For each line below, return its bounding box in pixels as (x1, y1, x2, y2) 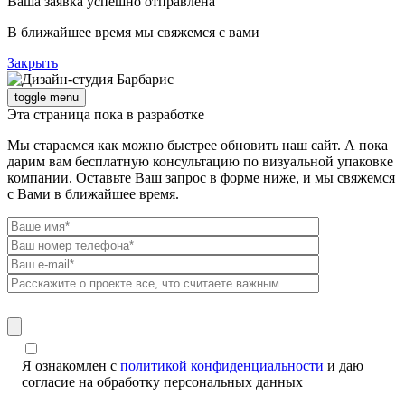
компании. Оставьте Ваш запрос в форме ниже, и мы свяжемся (7, 169, 395, 185)
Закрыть (7, 54, 58, 71)
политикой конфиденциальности (120, 357, 324, 373)
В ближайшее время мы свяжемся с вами (7, 24, 259, 40)
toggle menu (14, 89, 79, 104)
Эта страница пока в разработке (7, 106, 204, 122)
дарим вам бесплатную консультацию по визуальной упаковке (7, 153, 393, 169)
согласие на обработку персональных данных (22, 373, 303, 390)
